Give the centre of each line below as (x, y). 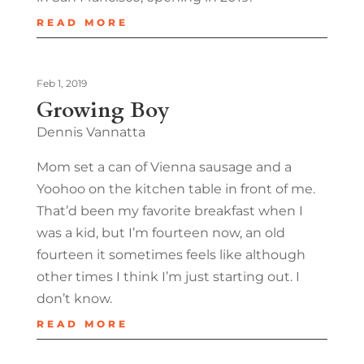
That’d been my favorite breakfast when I (169, 210)
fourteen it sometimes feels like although (171, 254)
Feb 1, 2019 (61, 83)
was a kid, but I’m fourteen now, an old (160, 232)
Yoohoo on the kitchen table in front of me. (175, 188)
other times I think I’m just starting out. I (168, 276)
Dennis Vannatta (91, 132)
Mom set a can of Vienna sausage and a (164, 167)
